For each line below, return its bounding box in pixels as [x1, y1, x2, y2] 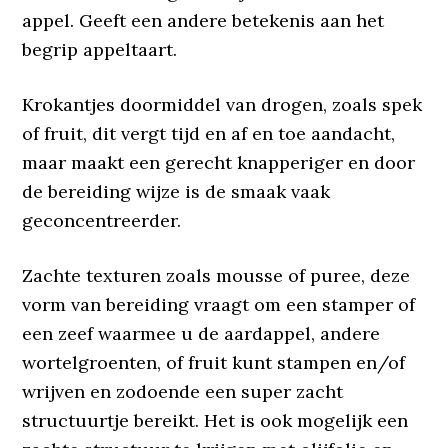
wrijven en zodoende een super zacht [22, 380, 344, 403]
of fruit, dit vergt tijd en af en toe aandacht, [22, 122, 396, 145]
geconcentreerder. [22, 209, 182, 232]
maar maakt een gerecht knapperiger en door [22, 151, 416, 174]
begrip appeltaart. [22, 38, 178, 61]
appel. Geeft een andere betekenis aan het [22, 9, 385, 32]
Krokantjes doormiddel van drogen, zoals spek [22, 93, 423, 116]
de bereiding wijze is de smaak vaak [22, 180, 331, 203]
